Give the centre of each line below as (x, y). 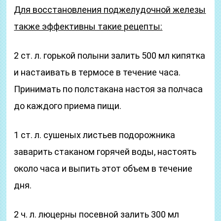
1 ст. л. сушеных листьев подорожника (95, 135)
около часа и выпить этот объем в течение (103, 168)
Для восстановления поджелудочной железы (110, 10)
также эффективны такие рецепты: (88, 26)
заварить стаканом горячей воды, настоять (105, 152)
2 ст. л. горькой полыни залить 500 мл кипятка (110, 55)
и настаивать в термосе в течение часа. (97, 72)
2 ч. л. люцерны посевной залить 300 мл (97, 214)
